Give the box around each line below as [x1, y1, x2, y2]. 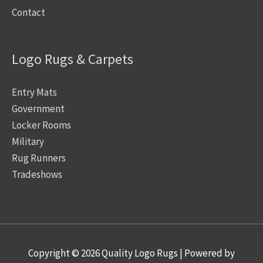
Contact [12, 6, 45, 19]
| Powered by [178, 246, 235, 259]
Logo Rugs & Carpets [12, 49, 133, 68]
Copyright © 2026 [28, 246, 102, 259]
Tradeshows [12, 167, 62, 181]
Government [12, 102, 65, 115]
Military [12, 134, 44, 148]
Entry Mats [12, 85, 57, 99]
